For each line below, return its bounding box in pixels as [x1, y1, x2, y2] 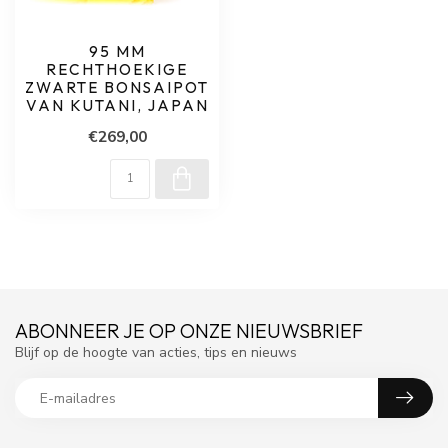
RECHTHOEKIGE [46, 60, 188, 79]
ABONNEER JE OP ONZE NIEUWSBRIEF [15, 318, 363, 343]
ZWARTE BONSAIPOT [25, 78, 209, 97]
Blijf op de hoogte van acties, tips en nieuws [15, 343, 297, 362]
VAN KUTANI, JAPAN [25, 96, 209, 115]
